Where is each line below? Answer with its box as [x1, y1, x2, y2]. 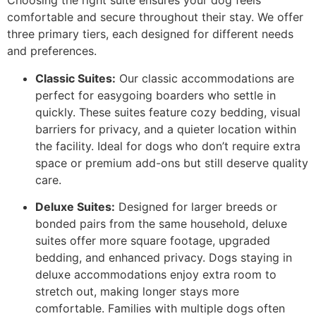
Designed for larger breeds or [115, 200, 277, 214]
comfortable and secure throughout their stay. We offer [7, 10, 303, 25]
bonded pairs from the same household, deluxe [35, 217, 287, 231]
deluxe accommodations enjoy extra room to [35, 267, 276, 282]
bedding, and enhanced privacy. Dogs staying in [35, 250, 292, 265]
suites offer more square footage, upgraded [35, 233, 270, 248]
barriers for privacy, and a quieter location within [35, 121, 296, 136]
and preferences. [7, 44, 97, 59]
